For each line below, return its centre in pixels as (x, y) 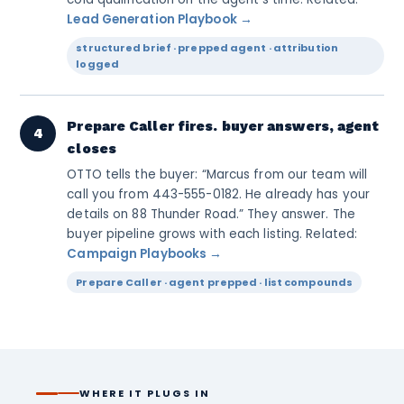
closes (92, 149)
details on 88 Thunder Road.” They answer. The (211, 214)
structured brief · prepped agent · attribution (207, 48)
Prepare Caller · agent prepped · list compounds (215, 282)
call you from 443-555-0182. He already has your (219, 194)
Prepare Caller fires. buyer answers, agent (223, 126)
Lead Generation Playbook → (160, 19)
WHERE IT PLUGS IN (145, 393)
